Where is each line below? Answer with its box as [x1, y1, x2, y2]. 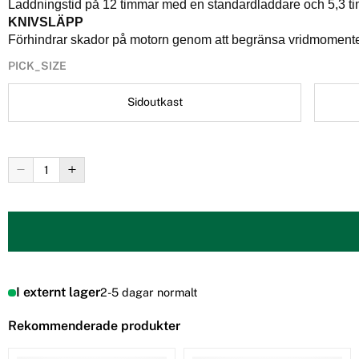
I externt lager [15, 284, 100, 301]
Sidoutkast [127, 95, 183, 109]
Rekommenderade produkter [8, 318, 180, 334]
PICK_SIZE [8, 58, 67, 72]
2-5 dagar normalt [99, 285, 198, 300]
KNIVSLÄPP [8, 15, 83, 30]
